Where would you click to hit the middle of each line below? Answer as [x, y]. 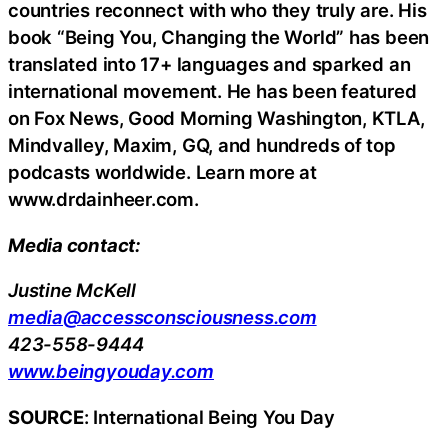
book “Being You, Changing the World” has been [219, 37]
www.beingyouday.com [111, 371]
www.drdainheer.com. [103, 199]
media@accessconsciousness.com [162, 317]
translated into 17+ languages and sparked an [209, 64]
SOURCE [46, 416]
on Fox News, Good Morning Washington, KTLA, [216, 118]
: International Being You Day [209, 416]
